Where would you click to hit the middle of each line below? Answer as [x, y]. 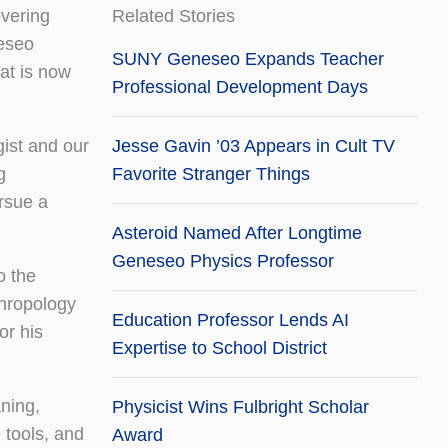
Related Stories [173, 15]
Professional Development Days [240, 86]
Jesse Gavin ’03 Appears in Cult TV [253, 145]
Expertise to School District [219, 347]
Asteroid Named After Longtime [237, 232]
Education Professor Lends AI [230, 319]
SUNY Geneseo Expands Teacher [248, 58]
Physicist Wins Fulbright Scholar [240, 406]
